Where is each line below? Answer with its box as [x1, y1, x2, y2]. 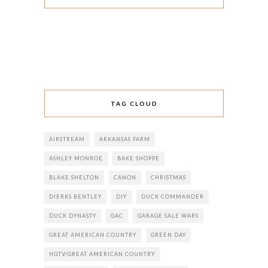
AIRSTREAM [49, 135, 85, 142]
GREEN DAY [151, 231, 186, 238]
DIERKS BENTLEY [49, 193, 102, 200]
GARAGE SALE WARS [138, 212, 199, 219]
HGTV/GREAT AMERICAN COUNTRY [49, 250, 155, 257]
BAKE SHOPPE [117, 154, 160, 162]
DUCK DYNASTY [49, 212, 96, 219]
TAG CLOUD [110, 99, 158, 107]
